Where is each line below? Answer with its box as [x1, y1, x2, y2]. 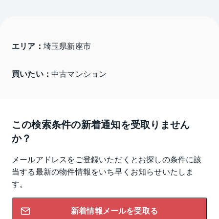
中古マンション [51, 68, 107, 80]
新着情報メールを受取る [70, 206, 158, 215]
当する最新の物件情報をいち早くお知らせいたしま [12, 165, 194, 177]
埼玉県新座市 [43, 40, 93, 52]
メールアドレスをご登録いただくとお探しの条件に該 [12, 153, 202, 165]
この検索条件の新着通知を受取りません [12, 116, 190, 131]
